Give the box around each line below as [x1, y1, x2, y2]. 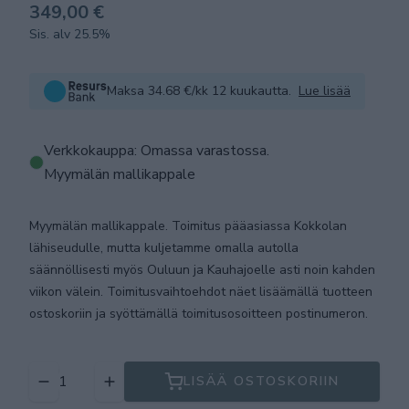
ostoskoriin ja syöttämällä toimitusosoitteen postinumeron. [29, 305, 368, 322]
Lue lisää [299, 82, 351, 100]
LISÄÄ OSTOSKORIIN [184, 372, 340, 390]
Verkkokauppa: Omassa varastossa [44, 141, 267, 161]
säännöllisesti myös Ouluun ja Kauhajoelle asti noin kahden [29, 261, 375, 278]
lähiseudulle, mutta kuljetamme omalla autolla [29, 239, 299, 257]
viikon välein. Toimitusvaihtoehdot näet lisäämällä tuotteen [29, 283, 372, 300]
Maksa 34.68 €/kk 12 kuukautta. [107, 82, 295, 100]
